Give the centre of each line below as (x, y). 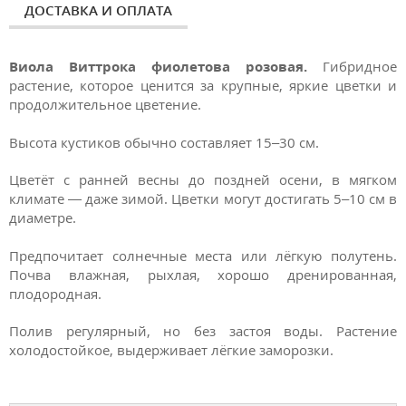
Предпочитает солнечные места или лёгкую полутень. (203, 255)
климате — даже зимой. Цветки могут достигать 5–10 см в (203, 199)
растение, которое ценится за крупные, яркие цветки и (203, 85)
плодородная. (55, 293)
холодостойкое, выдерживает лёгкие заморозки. (173, 350)
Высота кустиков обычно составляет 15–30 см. (164, 142)
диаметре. (43, 218)
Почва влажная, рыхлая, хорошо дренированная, (203, 274)
